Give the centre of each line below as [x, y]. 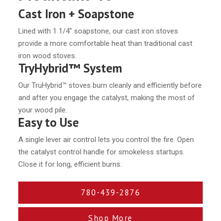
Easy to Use [49, 123]
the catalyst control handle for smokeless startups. [102, 152]
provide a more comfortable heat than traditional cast [106, 44]
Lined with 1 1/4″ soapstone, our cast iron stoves [98, 31]
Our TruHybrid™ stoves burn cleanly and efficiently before [110, 86]
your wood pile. [43, 110]
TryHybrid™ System [71, 68]
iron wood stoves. [48, 56]
